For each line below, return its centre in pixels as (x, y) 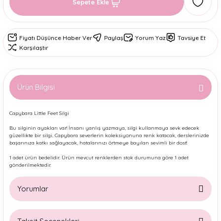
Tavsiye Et (192, 37)
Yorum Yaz (150, 37)
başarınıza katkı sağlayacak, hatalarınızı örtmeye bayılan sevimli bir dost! (98, 143)
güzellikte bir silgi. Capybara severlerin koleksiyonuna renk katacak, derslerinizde (109, 135)
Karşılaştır (34, 47)
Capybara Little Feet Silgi (39, 113)
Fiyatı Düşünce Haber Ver (56, 37)
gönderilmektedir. (30, 165)
